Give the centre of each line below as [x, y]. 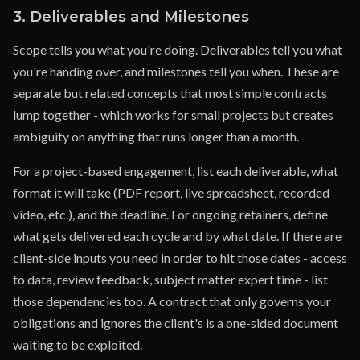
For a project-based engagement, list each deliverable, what [176, 171]
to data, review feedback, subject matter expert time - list [170, 279]
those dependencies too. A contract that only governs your [172, 301]
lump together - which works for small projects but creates [173, 115]
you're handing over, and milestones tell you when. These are [176, 71]
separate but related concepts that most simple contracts [170, 93]
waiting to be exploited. [78, 344]
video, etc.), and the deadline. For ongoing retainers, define [170, 214]
